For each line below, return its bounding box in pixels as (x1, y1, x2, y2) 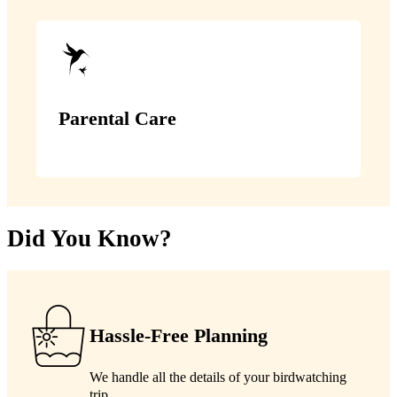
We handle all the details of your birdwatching (90, 370, 347, 385)
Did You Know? (7, 225, 172, 253)
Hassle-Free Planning (90, 323, 269, 346)
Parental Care (58, 107, 176, 130)
